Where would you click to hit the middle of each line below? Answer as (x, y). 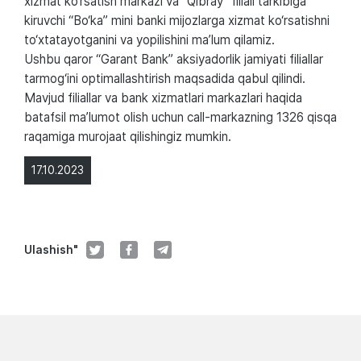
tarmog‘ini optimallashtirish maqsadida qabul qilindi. (165, 78)
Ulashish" (51, 249)
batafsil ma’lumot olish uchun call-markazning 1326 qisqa (180, 117)
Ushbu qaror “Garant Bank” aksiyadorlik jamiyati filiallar (174, 59)
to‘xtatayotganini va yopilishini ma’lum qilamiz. (149, 39)
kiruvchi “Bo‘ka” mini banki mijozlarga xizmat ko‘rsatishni (177, 20)
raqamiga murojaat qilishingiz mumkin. (128, 136)
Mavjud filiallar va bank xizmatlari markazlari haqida (163, 98)
